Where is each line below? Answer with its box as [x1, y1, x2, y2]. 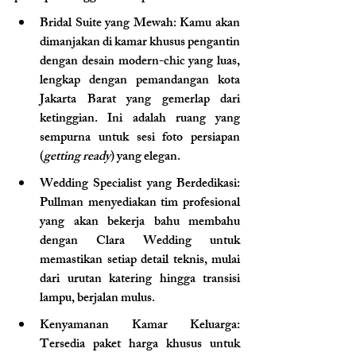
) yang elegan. [110, 145, 180, 169]
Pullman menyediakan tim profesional [40, 192, 240, 215]
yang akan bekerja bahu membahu [40, 211, 240, 234]
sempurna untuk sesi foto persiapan [40, 126, 240, 150]
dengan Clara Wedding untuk [40, 230, 240, 253]
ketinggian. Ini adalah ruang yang [40, 107, 240, 131]
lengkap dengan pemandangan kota [40, 69, 240, 93]
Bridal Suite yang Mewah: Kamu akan [40, 12, 240, 36]
